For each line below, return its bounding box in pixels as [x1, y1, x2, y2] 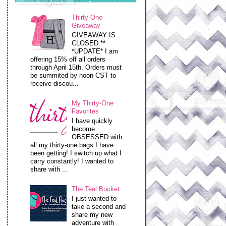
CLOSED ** [72, 39, 106, 47]
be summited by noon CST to [30, 71, 117, 79]
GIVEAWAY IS [72, 31, 116, 39]
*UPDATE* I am [72, 47, 119, 55]
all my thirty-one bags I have [30, 141, 114, 149]
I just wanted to [72, 194, 117, 202]
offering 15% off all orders [30, 55, 106, 63]
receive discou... [30, 79, 79, 87]
